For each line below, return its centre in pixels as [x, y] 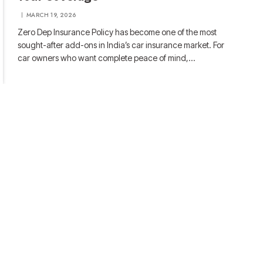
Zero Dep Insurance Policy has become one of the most [117, 32]
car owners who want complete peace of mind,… [107, 58]
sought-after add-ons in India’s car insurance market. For [121, 45]
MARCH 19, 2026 [51, 15]
